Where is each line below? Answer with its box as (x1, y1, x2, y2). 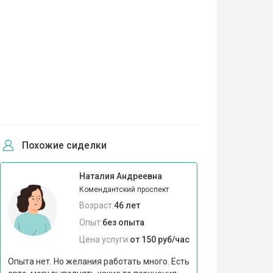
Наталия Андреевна (79, 171, 162, 181)
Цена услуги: (79, 234, 130, 244)
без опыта (102, 217, 144, 227)
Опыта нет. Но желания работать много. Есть (7, 256, 190, 266)
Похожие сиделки (21, 139, 107, 151)
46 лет (113, 200, 140, 210)
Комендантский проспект (79, 185, 169, 194)
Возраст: (79, 200, 114, 210)
